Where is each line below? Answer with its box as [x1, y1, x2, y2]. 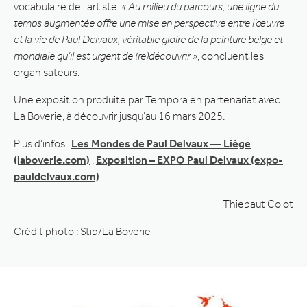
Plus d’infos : [14, 136, 71, 150]
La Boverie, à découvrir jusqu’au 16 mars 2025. [14, 109, 225, 123]
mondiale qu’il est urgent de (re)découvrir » [14, 49, 197, 62]
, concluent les [197, 49, 264, 62]
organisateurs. [14, 65, 79, 79]
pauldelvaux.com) [14, 169, 99, 183]
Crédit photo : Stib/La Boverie [14, 224, 151, 238]
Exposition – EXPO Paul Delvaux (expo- [96, 153, 283, 167]
